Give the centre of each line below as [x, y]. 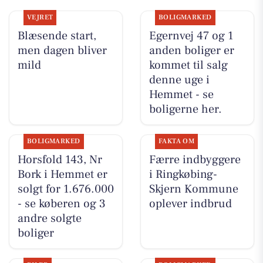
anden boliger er [191, 50]
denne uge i [179, 80]
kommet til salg [188, 65]
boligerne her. [185, 109]
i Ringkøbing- [183, 174]
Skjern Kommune [193, 189]
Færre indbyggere [195, 159]
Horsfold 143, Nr [60, 159]
